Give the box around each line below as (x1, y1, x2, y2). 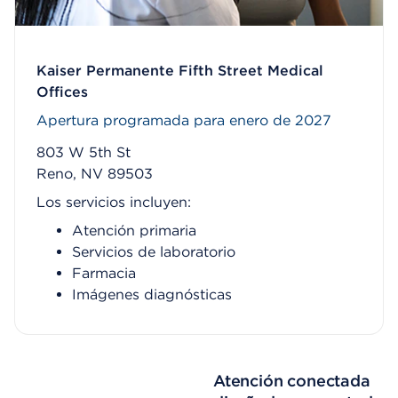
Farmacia (72, 265, 136, 282)
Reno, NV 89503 (36, 165, 153, 182)
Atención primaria (72, 222, 196, 239)
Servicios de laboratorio (72, 243, 235, 260)
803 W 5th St (36, 144, 131, 161)
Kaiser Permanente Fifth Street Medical (36, 62, 323, 79)
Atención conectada (212, 371, 370, 390)
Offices (36, 84, 88, 100)
